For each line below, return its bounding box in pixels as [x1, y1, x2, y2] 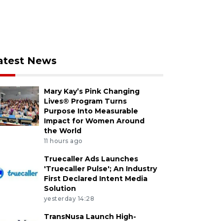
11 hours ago [43, 137, 83, 145]
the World [43, 126, 81, 135]
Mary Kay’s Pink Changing [43, 87, 140, 96]
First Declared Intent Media [43, 174, 147, 183]
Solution [43, 184, 76, 193]
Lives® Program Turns [43, 97, 127, 106]
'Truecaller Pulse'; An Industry [43, 164, 157, 173]
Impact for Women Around [43, 116, 145, 125]
